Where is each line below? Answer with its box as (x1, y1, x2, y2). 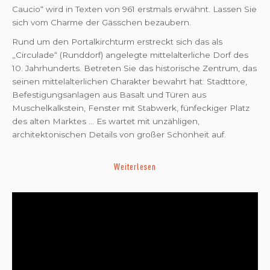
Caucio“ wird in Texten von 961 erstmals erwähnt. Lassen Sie (12, 4, 257, 14)
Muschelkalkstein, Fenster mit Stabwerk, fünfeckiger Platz (12, 103, 250, 113)
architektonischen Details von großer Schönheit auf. (12, 130, 226, 140)
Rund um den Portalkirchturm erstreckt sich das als (12, 37, 222, 47)
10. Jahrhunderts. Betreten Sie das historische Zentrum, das (12, 63, 257, 74)
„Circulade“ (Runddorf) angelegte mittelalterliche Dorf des (12, 50, 248, 60)
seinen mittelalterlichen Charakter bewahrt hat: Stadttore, (12, 77, 247, 87)
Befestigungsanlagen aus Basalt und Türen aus (12, 90, 206, 100)
